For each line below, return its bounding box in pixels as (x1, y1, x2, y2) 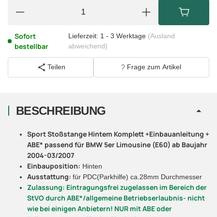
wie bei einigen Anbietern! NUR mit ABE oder (27, 203, 172, 213)
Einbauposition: (27, 161, 80, 170)
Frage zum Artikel (127, 63, 182, 71)
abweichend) (68, 42, 108, 50)
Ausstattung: (27, 171, 73, 181)
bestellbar (14, 41, 48, 51)
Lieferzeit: (68, 31, 98, 40)
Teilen (47, 63, 65, 71)
